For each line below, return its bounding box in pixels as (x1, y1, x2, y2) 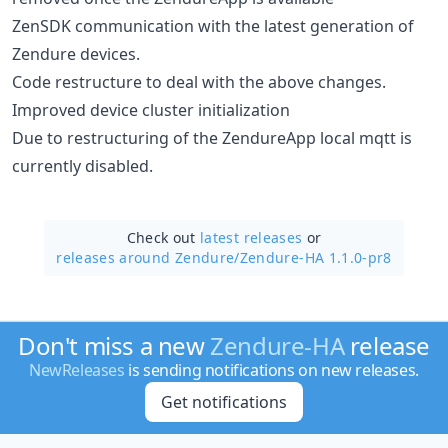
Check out (126, 227, 201, 247)
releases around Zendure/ (56, 247, 240, 267)
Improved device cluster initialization (12, 98, 290, 121)
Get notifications (160, 391, 287, 413)
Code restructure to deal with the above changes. (12, 70, 386, 93)
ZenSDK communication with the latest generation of (12, 14, 414, 37)
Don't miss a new (17, 329, 211, 362)
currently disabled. (12, 154, 153, 177)
